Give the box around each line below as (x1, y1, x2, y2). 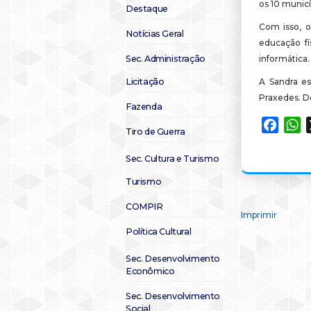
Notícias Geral (126, 28, 184, 39)
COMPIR (126, 201, 163, 212)
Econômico (126, 266, 175, 276)
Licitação (126, 76, 165, 87)
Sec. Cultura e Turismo (126, 153, 219, 164)
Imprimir (241, 210, 277, 220)
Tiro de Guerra (126, 126, 185, 137)
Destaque (126, 3, 168, 14)
